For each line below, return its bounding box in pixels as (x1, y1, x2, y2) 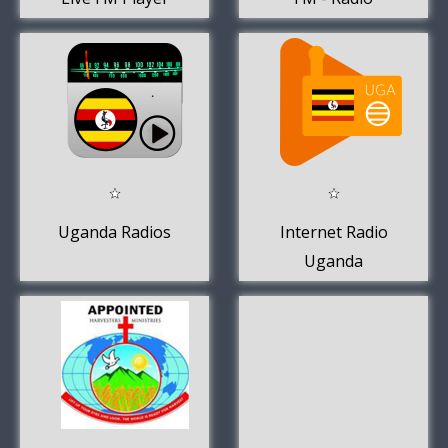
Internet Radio (279, 220, 388, 243)
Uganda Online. (276, 15, 391, 38)
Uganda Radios (58, 220, 171, 243)
